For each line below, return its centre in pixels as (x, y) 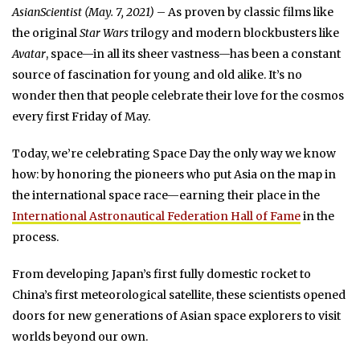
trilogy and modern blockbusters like (234, 33)
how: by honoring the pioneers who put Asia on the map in (174, 174)
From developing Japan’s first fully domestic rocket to (162, 274)
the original (46, 33)
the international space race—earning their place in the (166, 195)
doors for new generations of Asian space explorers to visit (176, 315)
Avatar (29, 53)
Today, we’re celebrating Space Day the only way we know (174, 153)
